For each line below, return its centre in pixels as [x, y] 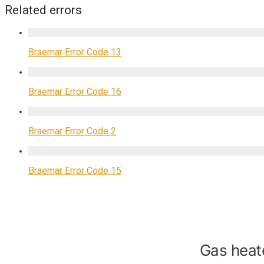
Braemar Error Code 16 [75, 91]
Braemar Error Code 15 [75, 170]
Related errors [43, 10]
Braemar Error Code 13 [75, 52]
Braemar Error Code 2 [72, 131]
